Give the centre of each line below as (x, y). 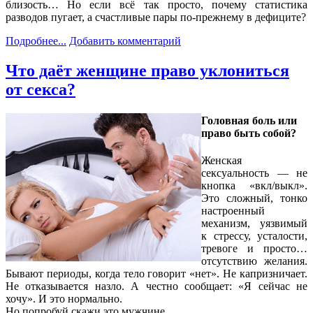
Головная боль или (249, 120)
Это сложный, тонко (254, 198)
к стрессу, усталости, (254, 235)
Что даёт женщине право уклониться (147, 71)
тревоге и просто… (254, 248)
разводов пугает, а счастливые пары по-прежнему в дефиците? (156, 17)
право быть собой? (249, 133)
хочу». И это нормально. (64, 298)
